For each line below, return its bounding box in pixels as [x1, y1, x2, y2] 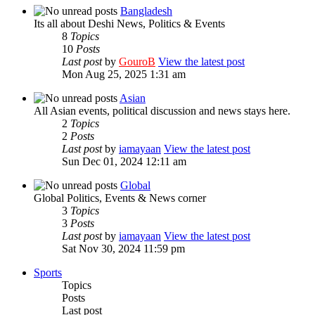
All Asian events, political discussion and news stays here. [34, 104, 290, 117]
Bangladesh [120, 4, 172, 17]
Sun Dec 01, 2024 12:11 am [62, 155, 186, 167]
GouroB [119, 55, 155, 67]
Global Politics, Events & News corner [34, 191, 206, 204]
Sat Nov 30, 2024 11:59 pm [62, 242, 185, 255]
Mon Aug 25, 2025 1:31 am [62, 67, 186, 80]
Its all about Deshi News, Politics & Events [34, 17, 225, 30]
